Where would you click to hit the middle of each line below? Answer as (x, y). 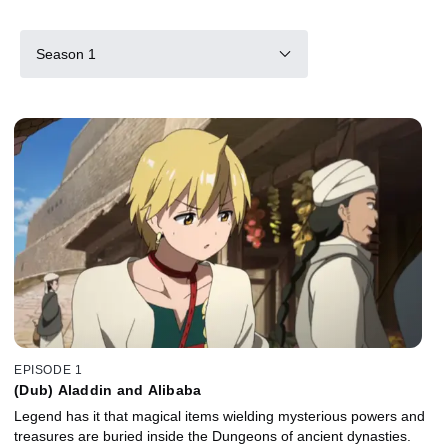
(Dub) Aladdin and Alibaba (108, 389)
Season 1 (66, 53)
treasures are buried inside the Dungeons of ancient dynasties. (212, 435)
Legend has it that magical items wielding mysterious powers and (219, 415)
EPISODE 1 (48, 369)
